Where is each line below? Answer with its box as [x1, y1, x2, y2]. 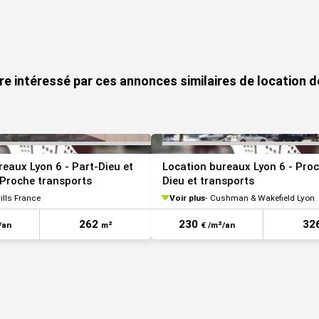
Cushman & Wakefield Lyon [210, 193, 315, 203]
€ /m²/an [201, 219, 235, 230]
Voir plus [169, 193, 205, 203]
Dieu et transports [162, 174, 254, 187]
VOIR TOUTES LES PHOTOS [108, 38, 217, 48]
